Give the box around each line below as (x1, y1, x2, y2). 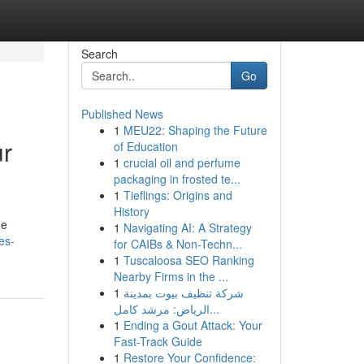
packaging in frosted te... (113, 171, 240, 187)
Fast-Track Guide (113, 333, 202, 349)
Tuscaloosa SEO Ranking (123, 252, 254, 268)
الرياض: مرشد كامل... (209, 301, 219, 317)
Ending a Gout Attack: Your (123, 317, 262, 333)
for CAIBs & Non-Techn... (113, 236, 242, 252)
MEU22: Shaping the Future (123, 122, 267, 138)
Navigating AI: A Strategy (123, 219, 252, 236)
